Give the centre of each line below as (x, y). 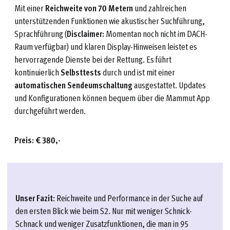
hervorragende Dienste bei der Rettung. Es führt (93, 59)
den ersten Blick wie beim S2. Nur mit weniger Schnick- (104, 210)
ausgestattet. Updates (169, 85)
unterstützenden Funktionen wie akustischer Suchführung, (110, 21)
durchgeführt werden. (50, 110)
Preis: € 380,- (37, 140)
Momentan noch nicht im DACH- (156, 33)
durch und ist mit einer (138, 72)
